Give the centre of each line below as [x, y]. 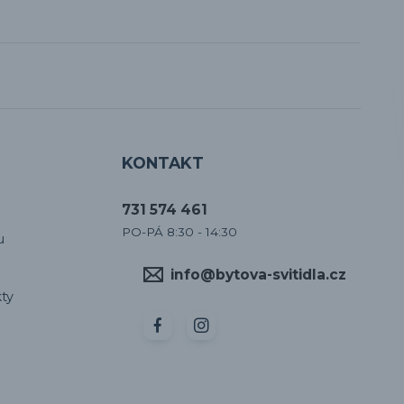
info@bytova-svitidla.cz [258, 275]
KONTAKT [163, 163]
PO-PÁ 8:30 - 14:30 [179, 232]
